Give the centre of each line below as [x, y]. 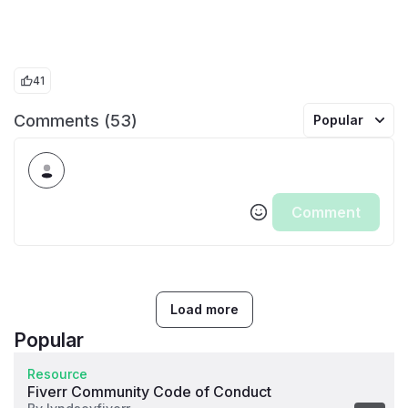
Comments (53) [76, 120]
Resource [57, 374]
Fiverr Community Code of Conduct [149, 392]
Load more [204, 310]
